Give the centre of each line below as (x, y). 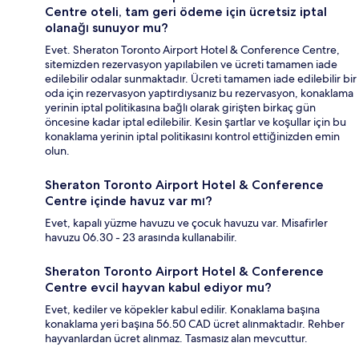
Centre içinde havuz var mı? (129, 201)
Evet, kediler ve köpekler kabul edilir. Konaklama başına (182, 310)
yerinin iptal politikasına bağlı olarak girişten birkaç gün (180, 108)
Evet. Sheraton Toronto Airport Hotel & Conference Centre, (192, 50)
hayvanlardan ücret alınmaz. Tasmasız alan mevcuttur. (176, 339)
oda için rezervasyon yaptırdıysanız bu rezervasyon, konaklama (199, 93)
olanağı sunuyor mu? (107, 28)
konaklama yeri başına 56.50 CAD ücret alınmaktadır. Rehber (195, 324)
